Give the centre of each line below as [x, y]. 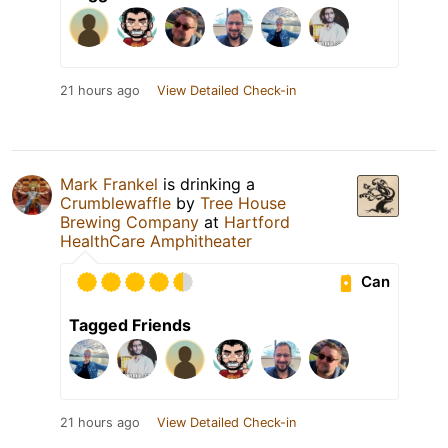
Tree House [243, 202]
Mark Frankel [109, 183]
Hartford [257, 221]
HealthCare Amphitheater [156, 240]
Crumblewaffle [115, 202]
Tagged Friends [130, 324]
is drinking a [206, 183]
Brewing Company [129, 221]
